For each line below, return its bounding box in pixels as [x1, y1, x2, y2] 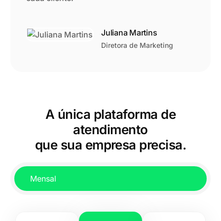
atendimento [73, 122, 148, 138]
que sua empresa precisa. [35, 137, 186, 153]
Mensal [30, 174, 56, 184]
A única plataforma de [45, 107, 176, 122]
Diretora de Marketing [101, 41, 174, 50]
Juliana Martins [101, 28, 157, 38]
